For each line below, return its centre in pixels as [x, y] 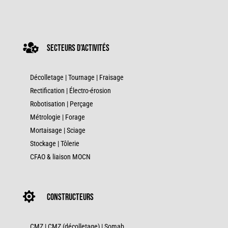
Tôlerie [70, 143]
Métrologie [45, 117]
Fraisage [111, 77]
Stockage [43, 143]
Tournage [81, 77]
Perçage [81, 104]
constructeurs [70, 197]
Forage [75, 117]
